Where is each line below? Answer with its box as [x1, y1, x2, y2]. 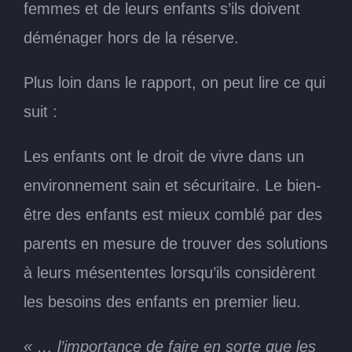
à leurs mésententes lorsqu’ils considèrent [24, 263, 316, 281]
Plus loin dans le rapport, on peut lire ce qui [24, 73, 325, 91]
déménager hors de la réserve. [24, 28, 239, 46]
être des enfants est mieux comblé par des [24, 205, 322, 223]
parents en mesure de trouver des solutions [24, 234, 328, 252]
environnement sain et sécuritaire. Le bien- [24, 176, 321, 194]
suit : [24, 102, 57, 120]
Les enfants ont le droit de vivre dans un [24, 147, 304, 165]
